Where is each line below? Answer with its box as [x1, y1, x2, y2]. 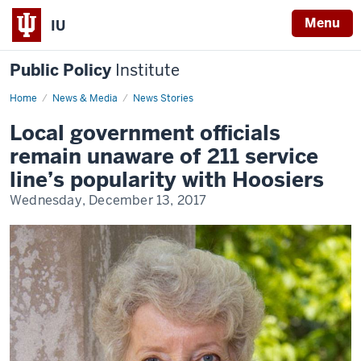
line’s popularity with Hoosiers [10, 166, 324, 193]
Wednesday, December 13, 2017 [10, 192, 207, 209]
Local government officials [10, 119, 280, 147]
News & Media [52, 92, 118, 105]
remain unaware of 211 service [10, 143, 318, 170]
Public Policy [10, 60, 111, 81]
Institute [111, 60, 180, 81]
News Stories [133, 92, 193, 105]
